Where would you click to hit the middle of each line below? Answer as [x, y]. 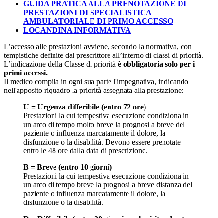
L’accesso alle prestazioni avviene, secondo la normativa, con [98, 46]
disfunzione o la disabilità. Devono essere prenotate [102, 142]
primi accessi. [26, 73]
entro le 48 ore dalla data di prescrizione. [85, 150]
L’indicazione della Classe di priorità [61, 64]
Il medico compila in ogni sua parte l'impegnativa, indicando [96, 81]
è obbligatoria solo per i [156, 64]
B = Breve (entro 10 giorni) [68, 167]
